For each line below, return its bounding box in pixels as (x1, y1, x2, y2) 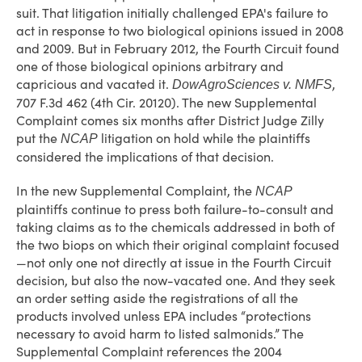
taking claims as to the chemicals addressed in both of (16, 219, 335, 235)
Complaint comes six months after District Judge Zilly (16, 112, 324, 128)
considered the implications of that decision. (16, 149, 274, 165)
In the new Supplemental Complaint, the (16, 183, 255, 199)
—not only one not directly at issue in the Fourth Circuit (16, 255, 331, 271)
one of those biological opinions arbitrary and (16, 58, 284, 74)
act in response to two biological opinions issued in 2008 (16, 23, 343, 39)
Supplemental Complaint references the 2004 (16, 343, 282, 360)
